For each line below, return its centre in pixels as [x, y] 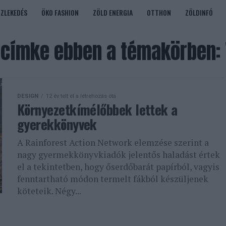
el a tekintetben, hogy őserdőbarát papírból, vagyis [118, 167]
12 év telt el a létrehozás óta [81, 96]
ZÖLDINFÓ [199, 12]
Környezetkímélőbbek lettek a [97, 109]
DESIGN [28, 96]
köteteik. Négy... [49, 191]
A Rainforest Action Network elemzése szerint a [113, 143]
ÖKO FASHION [60, 12]
